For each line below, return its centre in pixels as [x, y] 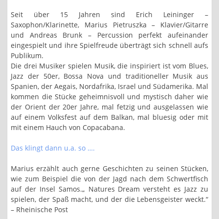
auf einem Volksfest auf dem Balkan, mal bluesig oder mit [109, 117]
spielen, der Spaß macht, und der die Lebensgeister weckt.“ [109, 199]
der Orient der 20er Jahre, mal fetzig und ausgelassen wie [109, 107]
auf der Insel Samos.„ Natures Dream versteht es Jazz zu [109, 189]
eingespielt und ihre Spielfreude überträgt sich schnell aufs [109, 45]
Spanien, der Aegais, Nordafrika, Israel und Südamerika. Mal [109, 86]
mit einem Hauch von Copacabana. [68, 127]
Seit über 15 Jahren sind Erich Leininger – [109, 14]
